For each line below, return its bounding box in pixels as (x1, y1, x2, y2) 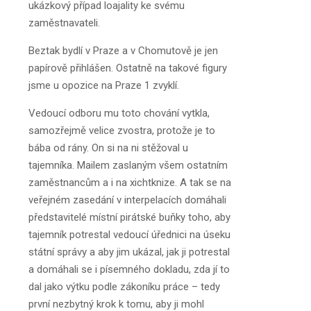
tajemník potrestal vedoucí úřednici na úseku (28, 228, 230, 241)
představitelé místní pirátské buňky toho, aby (28, 211, 230, 224)
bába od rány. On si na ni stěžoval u (28, 142, 188, 154)
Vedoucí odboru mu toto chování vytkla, (28, 107, 210, 119)
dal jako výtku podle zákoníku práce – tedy (28, 280, 220, 293)
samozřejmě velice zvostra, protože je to (28, 124, 215, 137)
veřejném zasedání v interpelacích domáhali (28, 194, 226, 206)
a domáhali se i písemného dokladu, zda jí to (28, 263, 230, 276)
